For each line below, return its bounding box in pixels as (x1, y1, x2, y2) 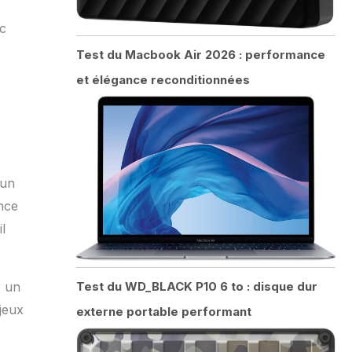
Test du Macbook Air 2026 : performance (75, 46, 325, 62)
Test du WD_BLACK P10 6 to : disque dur (75, 278, 317, 294)
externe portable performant (75, 303, 251, 319)
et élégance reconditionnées (75, 71, 250, 87)
